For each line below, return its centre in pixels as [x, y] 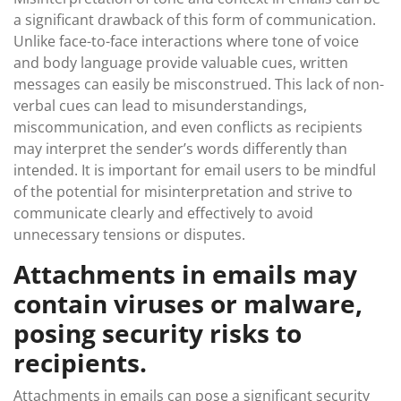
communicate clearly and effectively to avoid [163, 213]
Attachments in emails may [185, 274]
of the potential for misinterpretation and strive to [183, 192]
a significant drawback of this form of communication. [195, 20]
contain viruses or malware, [188, 303]
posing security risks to [158, 333]
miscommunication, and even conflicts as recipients [188, 127]
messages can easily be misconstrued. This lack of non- [199, 84]
